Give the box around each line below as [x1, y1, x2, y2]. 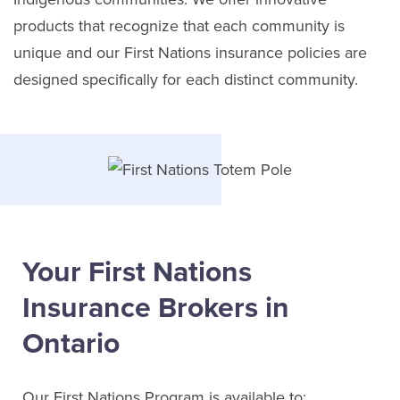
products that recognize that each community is [13, 16, 345, 36]
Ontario [22, 327, 120, 361]
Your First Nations [22, 255, 252, 289]
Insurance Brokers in [22, 291, 289, 325]
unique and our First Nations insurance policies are [13, 43, 367, 62]
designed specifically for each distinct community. [13, 70, 358, 89]
